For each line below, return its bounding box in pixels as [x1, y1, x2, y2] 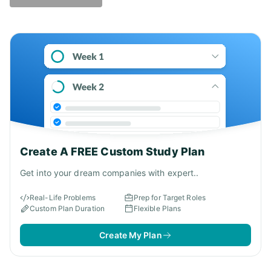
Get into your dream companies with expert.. [20, 168, 199, 178]
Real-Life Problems [30, 193, 96, 203]
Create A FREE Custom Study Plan [20, 145, 205, 158]
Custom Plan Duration [30, 204, 105, 214]
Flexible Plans [133, 204, 181, 214]
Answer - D [19, 27, 74, 39]
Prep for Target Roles [133, 193, 206, 203]
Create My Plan [99, 230, 162, 241]
